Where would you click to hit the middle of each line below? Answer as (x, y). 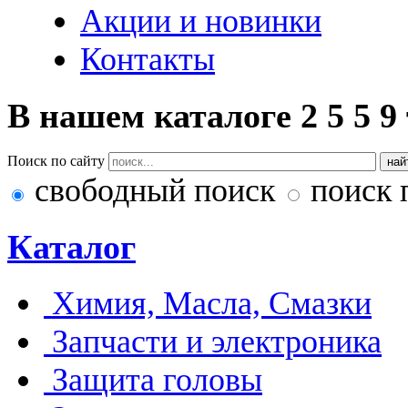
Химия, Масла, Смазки (212, 303)
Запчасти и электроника (217, 341)
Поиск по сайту (56, 161)
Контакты (148, 59)
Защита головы (157, 379)
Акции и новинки (201, 21)
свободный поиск (155, 191)
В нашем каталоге (154, 115)
